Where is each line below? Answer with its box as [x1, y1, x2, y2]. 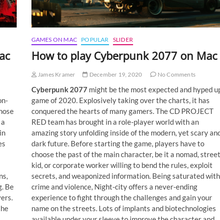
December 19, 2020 [88, 70, 142, 78]
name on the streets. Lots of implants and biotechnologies [31, 203, 216, 213]
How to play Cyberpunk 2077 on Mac [31, 48, 218, 63]
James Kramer [36, 70, 76, 78]
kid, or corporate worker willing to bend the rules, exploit [31, 160, 213, 169]
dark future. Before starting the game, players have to [31, 138, 204, 148]
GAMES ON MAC [31, 35, 77, 43]
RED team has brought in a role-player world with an [31, 117, 199, 126]
